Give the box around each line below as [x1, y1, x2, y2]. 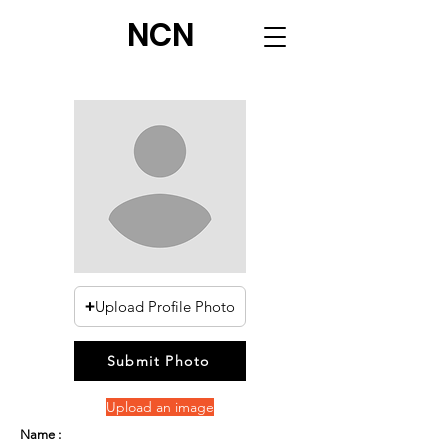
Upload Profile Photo [95, 297, 235, 316]
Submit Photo [106, 352, 210, 370]
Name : [20, 427, 61, 442]
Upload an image [106, 398, 214, 416]
